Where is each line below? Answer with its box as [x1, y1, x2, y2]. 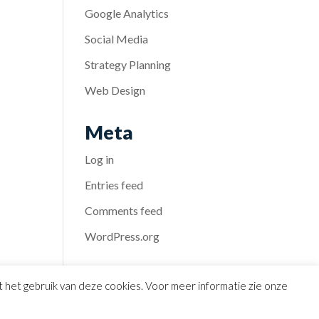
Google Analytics [85, 6, 169, 20]
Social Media [85, 32, 149, 46]
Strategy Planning [85, 58, 172, 71]
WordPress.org [85, 229, 160, 243]
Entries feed [85, 178, 144, 192]
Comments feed [85, 204, 163, 217]
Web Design [85, 83, 146, 97]
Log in [85, 152, 115, 166]
